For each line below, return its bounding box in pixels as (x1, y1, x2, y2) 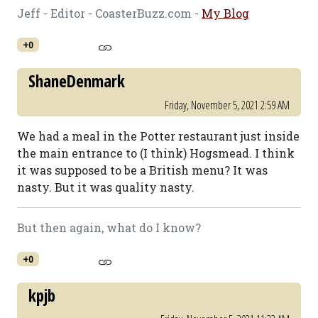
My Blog (202, 6, 249, 21)
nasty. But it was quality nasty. (17, 180, 194, 194)
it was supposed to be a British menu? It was (17, 163, 268, 177)
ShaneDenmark (28, 70, 125, 92)
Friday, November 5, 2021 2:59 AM (165, 97, 290, 113)
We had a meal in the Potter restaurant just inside (17, 128, 300, 143)
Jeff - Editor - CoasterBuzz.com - (17, 6, 202, 21)
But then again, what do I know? (17, 220, 201, 235)
